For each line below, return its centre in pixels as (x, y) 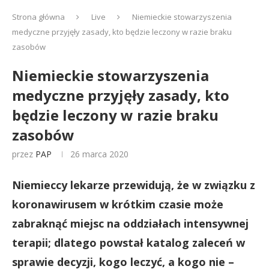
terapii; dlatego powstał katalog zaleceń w (128, 243)
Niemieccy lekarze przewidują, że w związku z (134, 185)
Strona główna (38, 17)
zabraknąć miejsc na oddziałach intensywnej (130, 223)
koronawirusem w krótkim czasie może (118, 204)
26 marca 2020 (99, 154)
